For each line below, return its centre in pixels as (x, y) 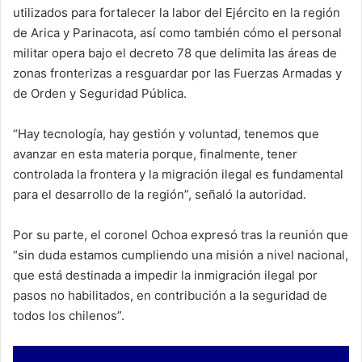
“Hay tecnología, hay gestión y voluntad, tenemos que (166, 133)
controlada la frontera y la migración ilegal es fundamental (178, 174)
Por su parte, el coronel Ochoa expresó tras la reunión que (181, 234)
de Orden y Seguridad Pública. (100, 93)
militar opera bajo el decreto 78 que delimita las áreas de (175, 53)
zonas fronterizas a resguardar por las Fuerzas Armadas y (177, 73)
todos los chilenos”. (69, 315)
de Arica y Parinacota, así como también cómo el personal (177, 32)
